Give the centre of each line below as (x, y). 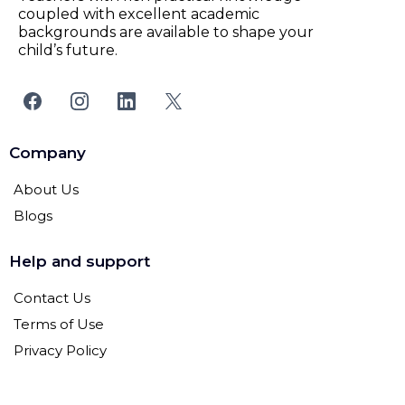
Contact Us (52, 297)
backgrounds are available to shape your (166, 32)
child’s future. (68, 50)
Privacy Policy (60, 350)
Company (47, 152)
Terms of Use (59, 324)
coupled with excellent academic (139, 14)
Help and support (80, 261)
